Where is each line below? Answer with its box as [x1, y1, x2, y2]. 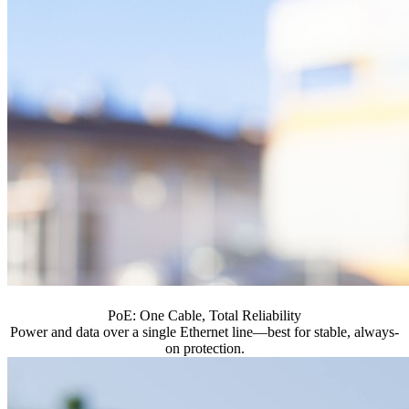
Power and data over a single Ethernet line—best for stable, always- [10, 324, 399, 341]
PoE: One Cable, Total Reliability [108, 308, 301, 324]
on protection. [164, 341, 245, 357]
